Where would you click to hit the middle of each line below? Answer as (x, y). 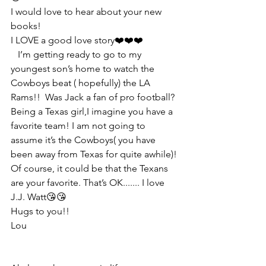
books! (26, 26)
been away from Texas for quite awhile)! (95, 154)
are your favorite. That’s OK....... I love (89, 182)
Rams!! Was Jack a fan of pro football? (94, 97)
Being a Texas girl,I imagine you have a (93, 111)
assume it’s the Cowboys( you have (84, 140)
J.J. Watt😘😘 (39, 197)
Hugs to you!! (40, 211)
